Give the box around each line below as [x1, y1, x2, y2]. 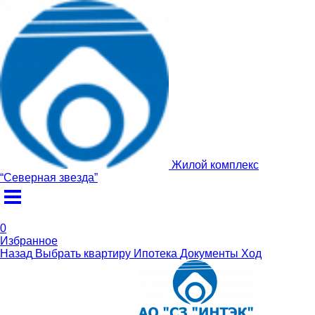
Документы [180, 247, 238, 259]
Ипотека [134, 247, 177, 259]
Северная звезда [4, 172, 94, 184]
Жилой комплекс [172, 159, 259, 171]
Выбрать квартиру [35, 247, 131, 259]
